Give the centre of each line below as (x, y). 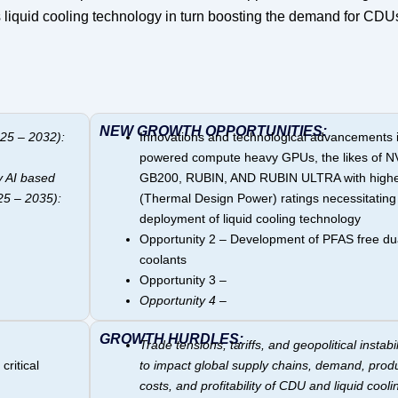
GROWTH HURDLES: (172, 339)
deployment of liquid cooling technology (251, 219)
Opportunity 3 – (183, 280)
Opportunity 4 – (183, 301)
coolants (163, 260)
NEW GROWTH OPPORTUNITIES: (214, 131)
